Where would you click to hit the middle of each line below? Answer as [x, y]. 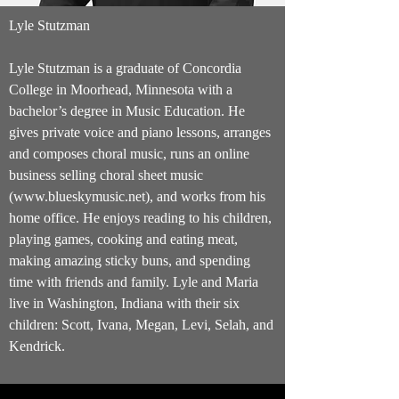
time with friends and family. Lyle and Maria [134, 281]
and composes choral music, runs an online [129, 153]
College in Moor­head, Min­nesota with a [121, 89]
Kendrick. [37, 346]
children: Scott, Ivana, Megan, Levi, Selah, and [141, 324]
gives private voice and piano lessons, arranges [140, 132]
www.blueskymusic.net [79, 196]
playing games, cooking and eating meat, [123, 239]
